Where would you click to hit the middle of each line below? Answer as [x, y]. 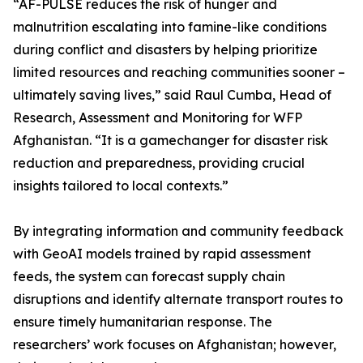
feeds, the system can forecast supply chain [149, 277]
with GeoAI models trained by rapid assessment [162, 254]
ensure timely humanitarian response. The [143, 322]
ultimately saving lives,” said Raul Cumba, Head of [172, 95]
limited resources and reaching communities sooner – [179, 73]
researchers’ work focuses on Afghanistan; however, [175, 345]
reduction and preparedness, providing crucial [159, 163]
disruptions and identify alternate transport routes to [178, 299]
